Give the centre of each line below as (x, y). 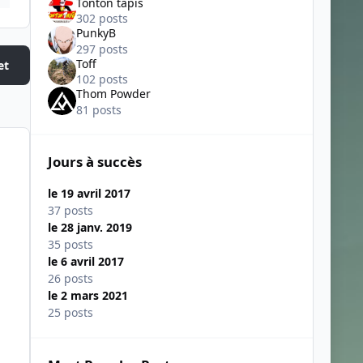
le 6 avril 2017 (85, 262)
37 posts (70, 211)
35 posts (70, 245)
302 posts (102, 19)
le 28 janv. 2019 (90, 228)
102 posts (102, 79)
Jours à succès (94, 161)
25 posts (70, 313)
